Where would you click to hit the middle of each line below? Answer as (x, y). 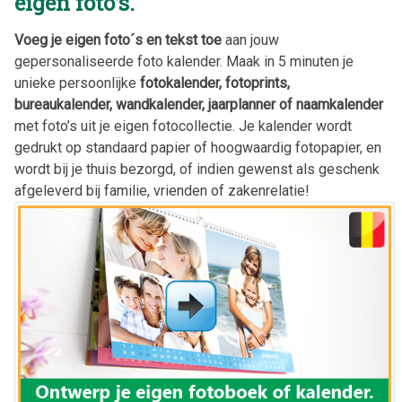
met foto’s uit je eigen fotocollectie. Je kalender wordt (183, 127)
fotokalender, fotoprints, (215, 83)
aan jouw (250, 40)
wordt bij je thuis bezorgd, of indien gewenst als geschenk (197, 170)
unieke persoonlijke (77, 83)
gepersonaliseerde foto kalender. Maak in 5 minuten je (184, 62)
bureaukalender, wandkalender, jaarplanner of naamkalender (199, 105)
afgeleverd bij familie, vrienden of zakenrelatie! (162, 191)
